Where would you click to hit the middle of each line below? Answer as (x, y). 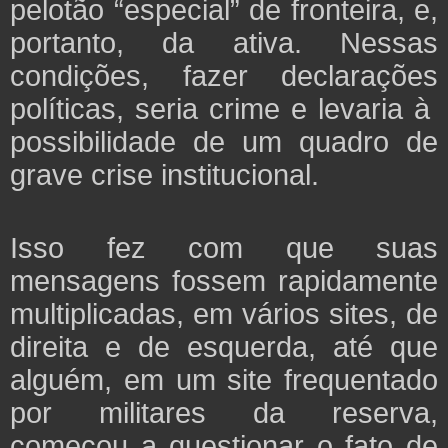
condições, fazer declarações (224, 75)
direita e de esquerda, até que (224, 346)
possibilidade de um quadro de (224, 141)
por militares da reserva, (224, 412)
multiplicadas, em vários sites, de (224, 313)
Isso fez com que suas (224, 247)
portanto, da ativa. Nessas (224, 42)
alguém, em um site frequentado (224, 379)
